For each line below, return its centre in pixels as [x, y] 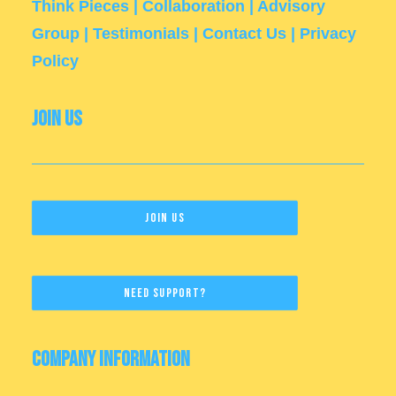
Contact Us [244, 34]
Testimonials [141, 34]
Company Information [111, 359]
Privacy [328, 34]
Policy [55, 61]
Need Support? [164, 293]
